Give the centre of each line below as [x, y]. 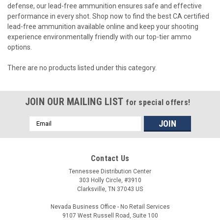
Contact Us [110, 158]
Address [42, 131]
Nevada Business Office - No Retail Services [110, 206]
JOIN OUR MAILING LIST [75, 101]
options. [20, 47]
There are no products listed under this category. [82, 68]
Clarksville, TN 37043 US [110, 189]
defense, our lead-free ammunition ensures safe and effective [105, 6]
